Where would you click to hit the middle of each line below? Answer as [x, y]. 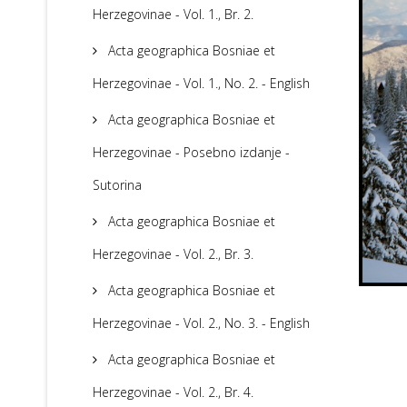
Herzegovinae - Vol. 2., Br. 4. [173, 392]
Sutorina [117, 185]
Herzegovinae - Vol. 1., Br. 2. [173, 15]
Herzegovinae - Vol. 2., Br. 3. [173, 254]
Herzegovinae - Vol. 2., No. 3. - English [201, 323]
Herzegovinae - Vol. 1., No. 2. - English [201, 84]
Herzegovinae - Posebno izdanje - [191, 153]
